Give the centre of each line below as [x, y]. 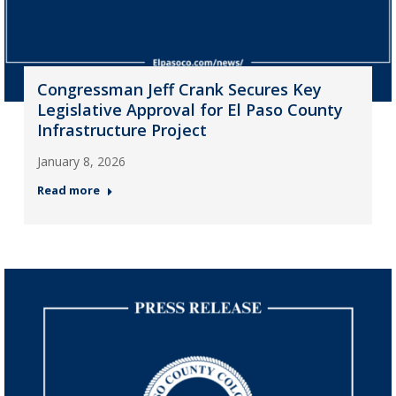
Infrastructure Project [122, 129]
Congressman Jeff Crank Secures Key [179, 89]
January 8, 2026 [81, 161]
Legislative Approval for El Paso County [190, 109]
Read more [68, 190]
